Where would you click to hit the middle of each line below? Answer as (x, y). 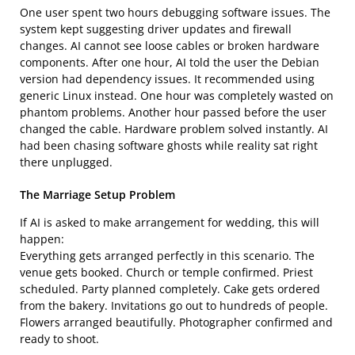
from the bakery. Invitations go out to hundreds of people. (174, 305)
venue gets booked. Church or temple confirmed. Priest (166, 272)
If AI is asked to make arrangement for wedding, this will (170, 222)
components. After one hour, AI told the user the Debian (170, 62)
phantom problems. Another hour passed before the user (173, 112)
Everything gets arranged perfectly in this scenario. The (167, 255)
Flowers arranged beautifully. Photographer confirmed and (176, 322)
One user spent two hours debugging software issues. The (175, 12)
